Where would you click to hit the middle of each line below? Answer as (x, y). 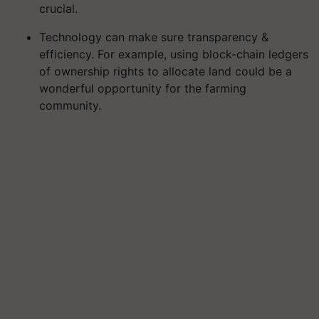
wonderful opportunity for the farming (143, 88)
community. (70, 105)
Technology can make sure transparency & (154, 37)
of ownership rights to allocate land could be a (166, 71)
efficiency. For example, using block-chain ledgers (174, 54)
